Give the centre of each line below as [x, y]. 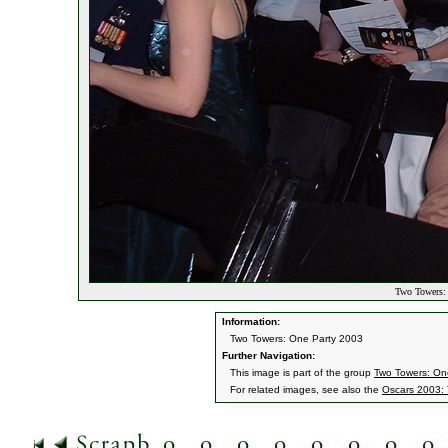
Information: [249, 321]
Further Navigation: [267, 355]
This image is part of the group [302, 372]
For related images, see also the [306, 389]
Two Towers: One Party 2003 [296, 338]
